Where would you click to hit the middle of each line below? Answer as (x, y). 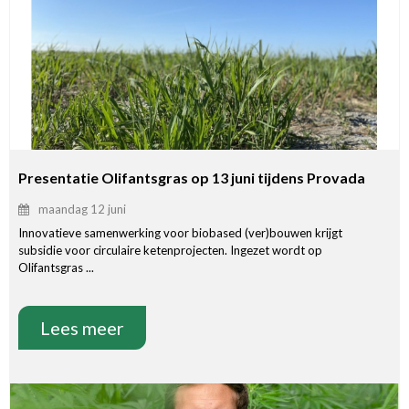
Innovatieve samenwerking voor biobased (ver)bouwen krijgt (180, 233)
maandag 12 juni (82, 210)
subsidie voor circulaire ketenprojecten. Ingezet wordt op (170, 251)
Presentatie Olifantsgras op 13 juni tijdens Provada (193, 178)
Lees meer (82, 328)
